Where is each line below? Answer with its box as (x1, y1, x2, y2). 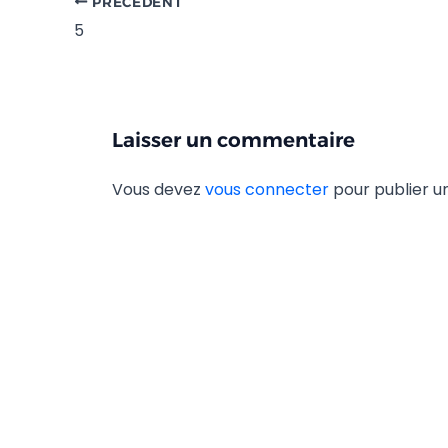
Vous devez (112, 177, 205, 201)
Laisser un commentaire (112, 127, 355, 152)
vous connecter (205, 177, 329, 201)
